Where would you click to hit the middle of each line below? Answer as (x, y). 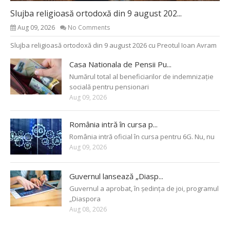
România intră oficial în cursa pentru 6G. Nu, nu (142, 137)
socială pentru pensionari (109, 87)
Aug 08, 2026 (88, 209)
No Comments (89, 28)
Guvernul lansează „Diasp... (116, 176)
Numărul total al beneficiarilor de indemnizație (141, 77)
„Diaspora (85, 199)
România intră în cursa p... (113, 124)
